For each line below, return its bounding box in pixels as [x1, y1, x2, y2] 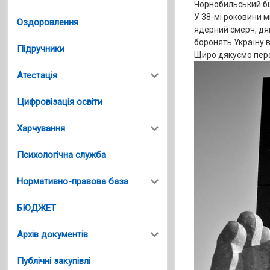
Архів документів [17, 228, 89, 240]
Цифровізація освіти [17, 96, 103, 107]
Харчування [17, 122, 66, 134]
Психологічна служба [17, 149, 107, 160]
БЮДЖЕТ [17, 202, 57, 213]
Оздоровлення [17, 16, 79, 28]
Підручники [17, 43, 65, 54]
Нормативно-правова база [17, 175, 129, 187]
